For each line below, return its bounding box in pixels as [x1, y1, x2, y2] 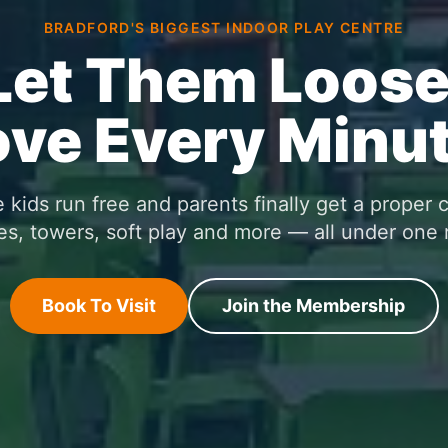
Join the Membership [221, 295, 405, 316]
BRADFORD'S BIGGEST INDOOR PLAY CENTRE [43, 19, 405, 36]
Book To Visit [41, 295, 156, 316]
